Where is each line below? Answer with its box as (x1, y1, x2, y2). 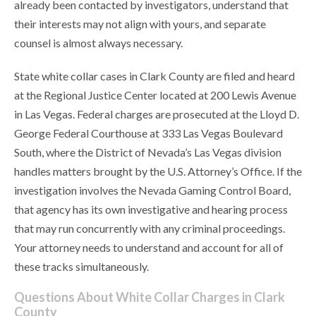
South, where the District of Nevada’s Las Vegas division (14, 145, 281, 159)
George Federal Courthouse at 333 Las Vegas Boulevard (14, 126, 283, 140)
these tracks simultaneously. (14, 260, 149, 274)
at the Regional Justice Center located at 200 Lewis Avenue (14, 88, 296, 102)
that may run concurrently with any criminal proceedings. (14, 221, 285, 236)
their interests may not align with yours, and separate (14, 17, 266, 31)
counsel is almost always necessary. (14, 36, 183, 50)
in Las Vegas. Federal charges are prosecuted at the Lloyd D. (14, 107, 299, 121)
